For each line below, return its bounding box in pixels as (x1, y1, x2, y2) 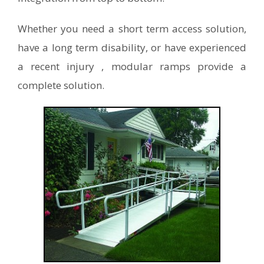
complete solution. (18, 78, 104, 92)
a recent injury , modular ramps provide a (18, 59, 246, 73)
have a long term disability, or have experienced (18, 40, 246, 54)
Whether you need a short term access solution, (18, 21, 246, 35)
